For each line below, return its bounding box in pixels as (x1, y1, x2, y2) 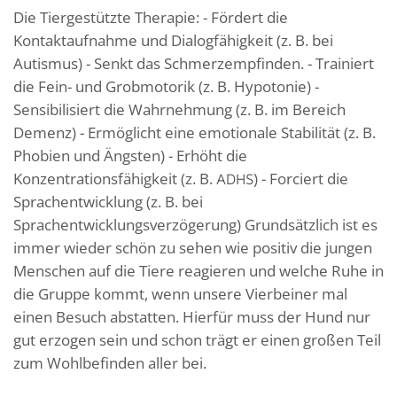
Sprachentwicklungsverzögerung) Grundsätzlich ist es (13, 214, 378, 235)
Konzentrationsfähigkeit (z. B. (13, 167, 216, 189)
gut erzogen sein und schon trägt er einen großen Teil (13, 329, 381, 350)
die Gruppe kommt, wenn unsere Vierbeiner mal (13, 283, 347, 304)
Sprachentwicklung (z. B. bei (13, 191, 203, 212)
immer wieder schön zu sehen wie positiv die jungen (13, 237, 372, 258)
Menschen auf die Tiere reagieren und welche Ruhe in (13, 260, 384, 281)
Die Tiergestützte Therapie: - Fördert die (13, 6, 288, 27)
